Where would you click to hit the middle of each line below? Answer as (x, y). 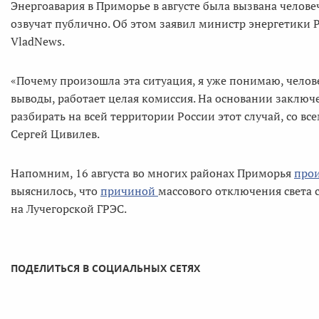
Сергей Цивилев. (55, 134)
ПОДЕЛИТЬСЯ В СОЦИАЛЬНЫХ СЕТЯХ (105, 268)
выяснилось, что (56, 190)
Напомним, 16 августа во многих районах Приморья (152, 173)
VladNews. (38, 41)
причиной (129, 190)
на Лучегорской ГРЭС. (69, 208)
